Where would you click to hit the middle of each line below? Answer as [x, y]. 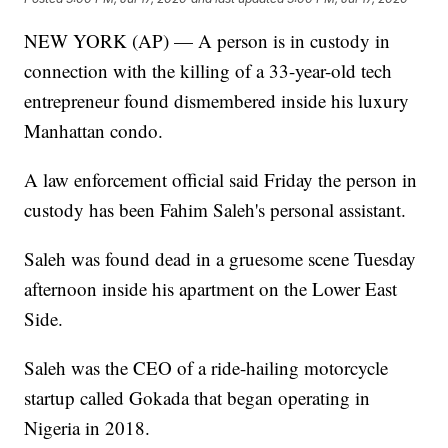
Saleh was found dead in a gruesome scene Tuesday [220, 259]
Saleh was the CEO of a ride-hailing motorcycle [206, 368]
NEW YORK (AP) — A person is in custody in [207, 41]
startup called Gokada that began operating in [197, 398]
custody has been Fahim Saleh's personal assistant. [215, 210]
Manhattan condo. [94, 131]
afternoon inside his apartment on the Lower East [211, 289]
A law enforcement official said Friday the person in [221, 180]
